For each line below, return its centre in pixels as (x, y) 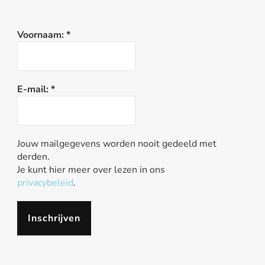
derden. (33, 157)
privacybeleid (45, 183)
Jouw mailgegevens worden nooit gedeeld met (117, 144)
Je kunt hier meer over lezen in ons (91, 170)
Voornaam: (42, 35)
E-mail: (34, 90)
